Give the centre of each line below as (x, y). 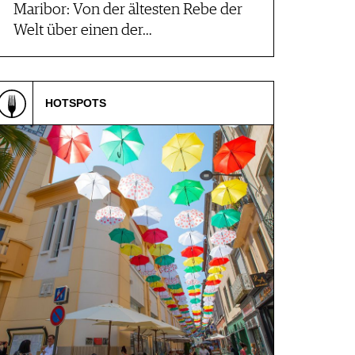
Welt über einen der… (83, 31)
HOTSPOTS (76, 103)
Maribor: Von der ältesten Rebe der (128, 10)
